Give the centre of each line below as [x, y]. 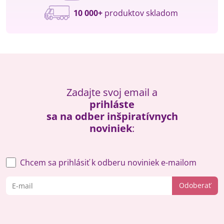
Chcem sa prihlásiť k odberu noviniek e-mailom [108, 162]
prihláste [112, 104]
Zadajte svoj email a [112, 92]
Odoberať [195, 185]
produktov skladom [140, 13]
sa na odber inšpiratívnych [112, 116]
